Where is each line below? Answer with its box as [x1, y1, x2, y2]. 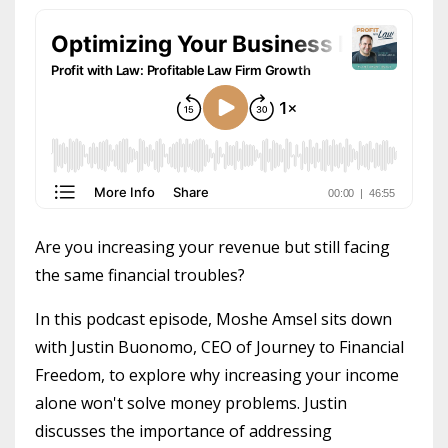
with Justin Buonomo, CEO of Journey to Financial [35, 336, 404, 359]
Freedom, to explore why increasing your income [35, 364, 399, 387]
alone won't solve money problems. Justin [35, 392, 347, 415]
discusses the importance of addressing [35, 420, 332, 443]
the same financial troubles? [35, 264, 245, 287]
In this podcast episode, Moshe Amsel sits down [35, 308, 392, 331]
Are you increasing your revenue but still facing [35, 236, 390, 259]
